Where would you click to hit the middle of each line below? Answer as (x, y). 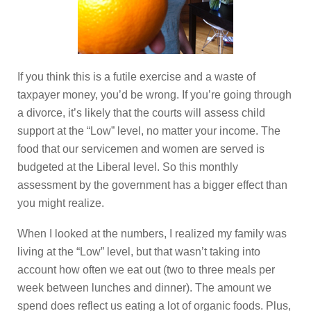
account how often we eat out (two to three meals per (146, 269)
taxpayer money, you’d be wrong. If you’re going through (154, 94)
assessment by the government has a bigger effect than (152, 185)
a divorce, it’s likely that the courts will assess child (141, 112)
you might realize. (61, 203)
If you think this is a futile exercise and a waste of (136, 76)
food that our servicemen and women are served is (141, 149)
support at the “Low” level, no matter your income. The (149, 131)
